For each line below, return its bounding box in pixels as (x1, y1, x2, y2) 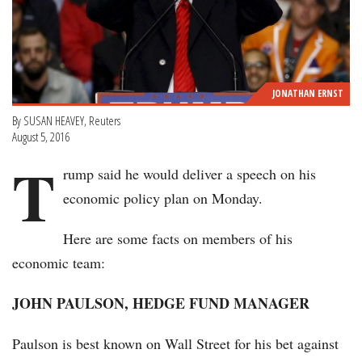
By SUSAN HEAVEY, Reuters (12, 112, 120, 129)
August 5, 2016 (12, 128, 69, 145)
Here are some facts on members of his (63, 229, 293, 249)
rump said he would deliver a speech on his (63, 164, 316, 184)
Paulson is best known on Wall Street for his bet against (12, 334, 339, 354)
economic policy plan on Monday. (63, 188, 263, 208)
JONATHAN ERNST (272, 86, 343, 101)
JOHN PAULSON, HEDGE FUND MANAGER (12, 293, 309, 314)
